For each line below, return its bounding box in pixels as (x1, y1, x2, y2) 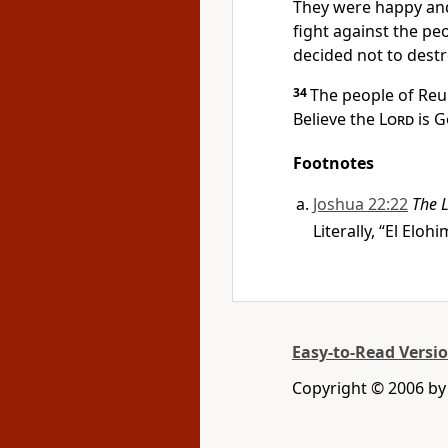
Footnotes (293, 152, 374, 174)
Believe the (293, 108, 379, 130)
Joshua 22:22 (313, 193, 408, 215)
